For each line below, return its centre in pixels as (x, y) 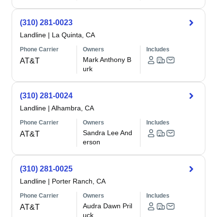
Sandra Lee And (108, 133)
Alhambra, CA (73, 108)
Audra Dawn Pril (108, 206)
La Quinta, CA (73, 35)
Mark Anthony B (107, 60)
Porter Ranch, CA (79, 181)
